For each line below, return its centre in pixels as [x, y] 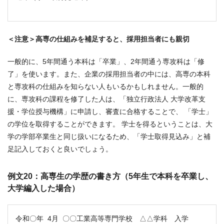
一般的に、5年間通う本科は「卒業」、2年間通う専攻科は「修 [106, 62]
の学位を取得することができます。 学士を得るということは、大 [110, 124]
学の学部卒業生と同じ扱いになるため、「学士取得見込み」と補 [109, 137]
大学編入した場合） [43, 188]
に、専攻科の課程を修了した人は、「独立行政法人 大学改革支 [106, 99]
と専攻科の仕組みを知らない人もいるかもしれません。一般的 [105, 87]
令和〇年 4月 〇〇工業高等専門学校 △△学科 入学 [102, 219]
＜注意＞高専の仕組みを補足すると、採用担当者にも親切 [98, 39]
